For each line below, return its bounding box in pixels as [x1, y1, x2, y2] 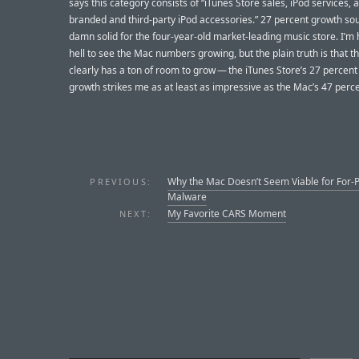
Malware [167, 189, 207, 204]
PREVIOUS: [90, 175, 151, 188]
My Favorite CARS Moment [167, 206, 286, 220]
